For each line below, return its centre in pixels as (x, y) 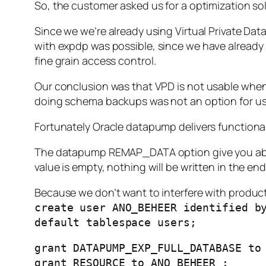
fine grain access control (94, 61)
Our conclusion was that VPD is (111, 86)
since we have (192, 46)
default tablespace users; (115, 223)
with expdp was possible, (96, 46)
